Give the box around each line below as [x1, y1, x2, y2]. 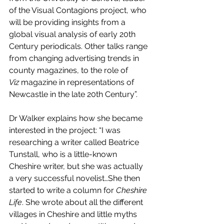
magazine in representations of [19, 77, 136, 87]
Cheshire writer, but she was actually [9, 161, 145, 171]
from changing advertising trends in [9, 53, 141, 63]
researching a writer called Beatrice [9, 137, 141, 147]
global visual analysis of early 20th [9, 29, 137, 39]
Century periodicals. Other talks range [9, 41, 149, 51]
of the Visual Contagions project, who [9, 5, 148, 15]
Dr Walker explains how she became [9, 113, 144, 123]
